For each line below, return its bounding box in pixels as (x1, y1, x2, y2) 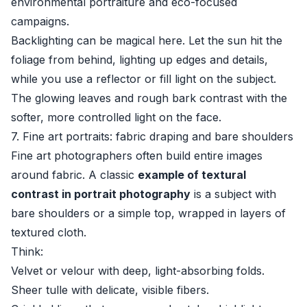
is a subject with (191, 187, 276, 201)
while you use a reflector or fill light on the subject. (11, 72, 276, 86)
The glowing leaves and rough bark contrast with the (11, 91, 287, 105)
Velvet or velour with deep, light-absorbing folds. (11, 264, 265, 278)
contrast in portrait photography (11, 187, 191, 201)
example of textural (138, 168, 246, 182)
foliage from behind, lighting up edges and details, (11, 53, 268, 66)
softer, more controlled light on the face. (11, 110, 221, 124)
